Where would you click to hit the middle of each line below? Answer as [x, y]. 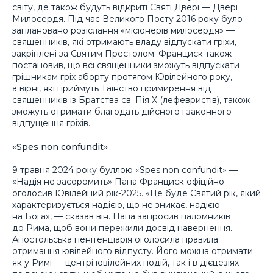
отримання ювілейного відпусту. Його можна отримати [133, 251]
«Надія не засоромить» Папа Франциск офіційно [118, 182]
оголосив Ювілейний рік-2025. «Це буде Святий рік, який [136, 193]
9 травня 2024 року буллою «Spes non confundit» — [125, 170]
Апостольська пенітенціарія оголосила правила [115, 240]
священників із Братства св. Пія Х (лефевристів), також [131, 100]
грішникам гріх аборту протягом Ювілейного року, [122, 76]
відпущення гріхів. [51, 123]
